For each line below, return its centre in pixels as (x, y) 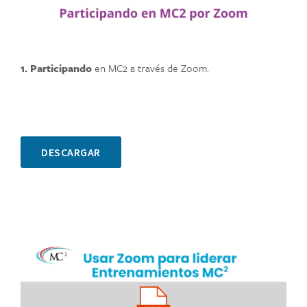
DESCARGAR (71, 152)
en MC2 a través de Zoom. (152, 68)
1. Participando (58, 68)
